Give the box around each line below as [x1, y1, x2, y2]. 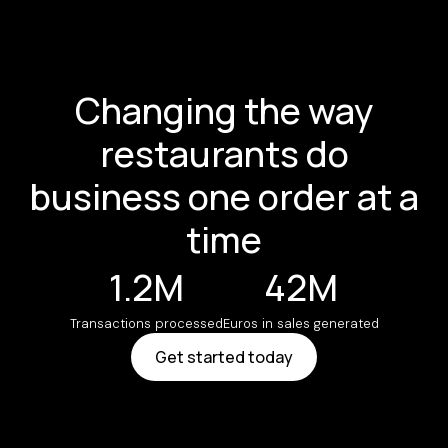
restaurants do [99, 129, 349, 179]
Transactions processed [69, 315, 223, 333]
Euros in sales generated [222, 315, 379, 333]
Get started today [155, 346, 293, 369]
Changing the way [75, 86, 373, 136]
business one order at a [29, 172, 419, 222]
